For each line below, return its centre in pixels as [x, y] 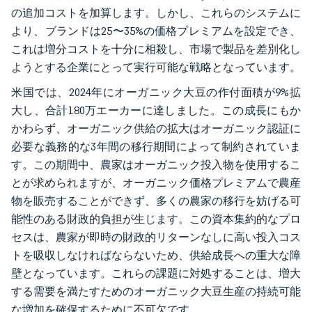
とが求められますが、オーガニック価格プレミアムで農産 [156, 182]
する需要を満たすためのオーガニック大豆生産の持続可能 [156, 291]
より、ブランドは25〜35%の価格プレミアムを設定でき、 [156, 31]
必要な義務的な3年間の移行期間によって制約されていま [156, 146]
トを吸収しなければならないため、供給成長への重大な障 [156, 255]
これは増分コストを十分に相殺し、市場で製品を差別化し [156, 49]
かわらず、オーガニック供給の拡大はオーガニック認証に [156, 128]
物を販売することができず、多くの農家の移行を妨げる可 [156, 201]
